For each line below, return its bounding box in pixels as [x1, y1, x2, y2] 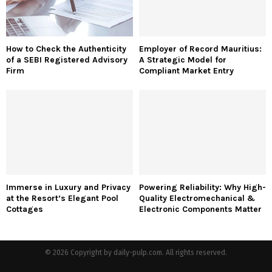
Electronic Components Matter [139, 203, 262, 214]
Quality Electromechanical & [139, 192, 255, 203]
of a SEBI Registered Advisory [6, 55, 127, 66]
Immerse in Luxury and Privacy [6, 182, 131, 192]
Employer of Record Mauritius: [139, 44, 262, 55]
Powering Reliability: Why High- [139, 182, 266, 192]
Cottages [6, 203, 43, 214]
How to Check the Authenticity [6, 44, 126, 55]
